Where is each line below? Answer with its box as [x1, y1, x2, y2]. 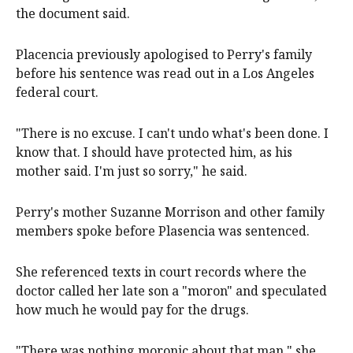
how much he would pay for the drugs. [16, 300, 249, 318]
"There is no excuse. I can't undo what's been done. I [16, 124, 329, 142]
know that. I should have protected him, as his [16, 143, 292, 161]
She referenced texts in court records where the [16, 262, 307, 281]
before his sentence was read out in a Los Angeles [16, 64, 314, 82]
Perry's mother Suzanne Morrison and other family [16, 203, 325, 221]
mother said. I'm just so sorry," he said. [16, 162, 247, 180]
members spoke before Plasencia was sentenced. [16, 221, 310, 240]
